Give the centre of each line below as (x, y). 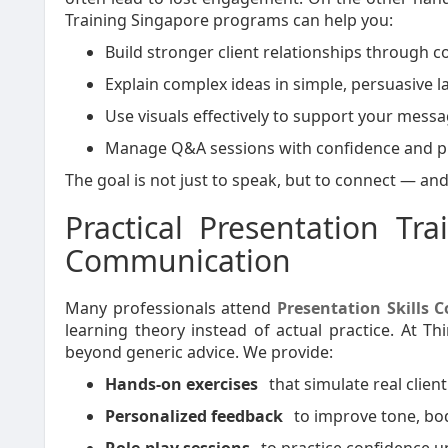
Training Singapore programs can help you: (229, 20)
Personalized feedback (194, 416)
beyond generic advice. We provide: (199, 352)
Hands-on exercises (181, 384)
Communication (178, 260)
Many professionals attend (171, 308)
